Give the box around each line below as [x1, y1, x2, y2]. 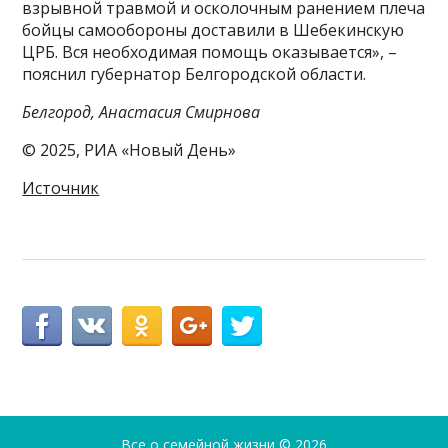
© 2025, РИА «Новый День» [22, 139, 237, 162]
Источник [22, 177, 100, 200]
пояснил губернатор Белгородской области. [22, 63, 367, 86]
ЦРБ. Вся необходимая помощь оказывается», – [22, 41, 398, 64]
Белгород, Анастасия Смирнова [22, 101, 261, 124]
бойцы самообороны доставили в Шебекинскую [22, 19, 405, 42]
